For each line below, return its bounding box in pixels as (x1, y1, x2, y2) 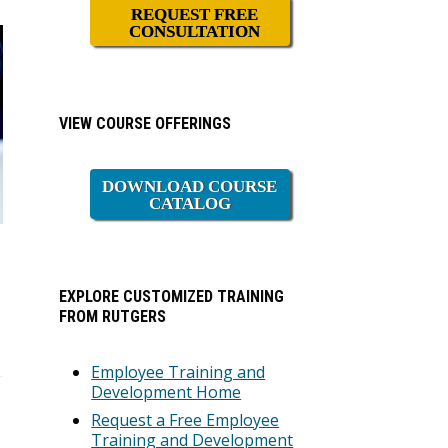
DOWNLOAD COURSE (102, 177, 278, 196)
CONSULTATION (128, 22, 260, 41)
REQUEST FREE (130, 5, 258, 24)
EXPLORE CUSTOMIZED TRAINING (59, 287, 285, 306)
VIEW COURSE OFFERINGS (59, 114, 232, 133)
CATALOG (148, 194, 231, 213)
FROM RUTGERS (59, 307, 167, 326)
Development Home (91, 381, 242, 403)
